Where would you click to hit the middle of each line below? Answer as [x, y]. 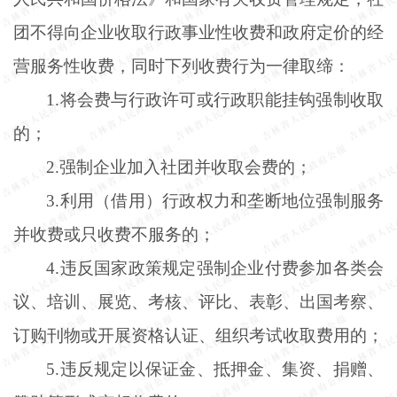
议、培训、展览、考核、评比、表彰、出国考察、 [198, 301]
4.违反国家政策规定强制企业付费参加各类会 [215, 268]
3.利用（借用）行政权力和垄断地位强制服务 [215, 200]
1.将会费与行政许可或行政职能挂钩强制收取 [215, 99]
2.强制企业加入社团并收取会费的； [179, 167]
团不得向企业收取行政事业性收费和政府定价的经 [198, 32]
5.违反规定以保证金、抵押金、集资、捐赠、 [215, 369]
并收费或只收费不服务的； [114, 234]
